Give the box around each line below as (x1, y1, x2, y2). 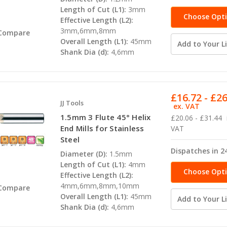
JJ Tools (60, 98, 84, 108)
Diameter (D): (60, 149, 107, 159)
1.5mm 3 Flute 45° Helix (60, 112, 151, 123)
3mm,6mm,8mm (60, 26, 116, 36)
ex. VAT (173, 101, 200, 111)
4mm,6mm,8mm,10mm (60, 181, 139, 191)
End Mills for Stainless (60, 123, 144, 134)
